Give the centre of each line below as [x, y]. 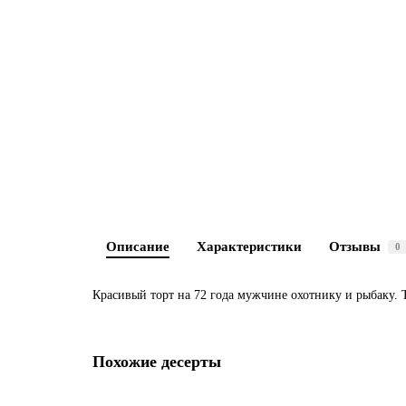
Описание [138, 246]
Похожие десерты [157, 362]
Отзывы [355, 246]
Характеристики [249, 246]
